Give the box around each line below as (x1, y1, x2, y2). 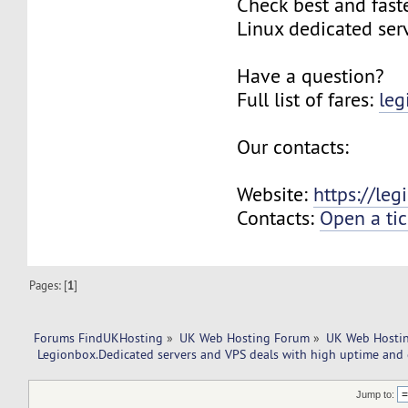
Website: (237, 181, 314, 207)
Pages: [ (29, 277, 68, 292)
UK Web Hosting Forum (179, 329, 311, 346)
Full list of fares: (237, 87, 380, 112)
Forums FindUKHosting (33, 329, 163, 346)
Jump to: (356, 389, 395, 401)
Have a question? (237, 63, 385, 88)
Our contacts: (237, 134, 350, 159)
